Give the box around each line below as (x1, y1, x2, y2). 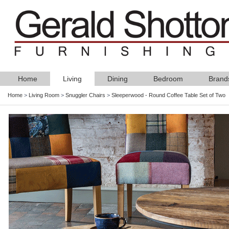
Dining (107, 75, 128, 83)
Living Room (29, 92, 59, 98)
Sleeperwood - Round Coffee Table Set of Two (111, 92, 225, 98)
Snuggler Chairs (65, 92, 105, 98)
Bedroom (153, 75, 183, 83)
